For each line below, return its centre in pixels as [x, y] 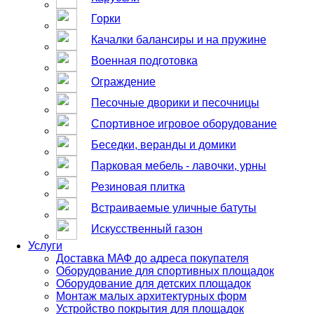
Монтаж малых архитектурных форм [151, 296]
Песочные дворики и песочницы [175, 103]
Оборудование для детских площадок [153, 284]
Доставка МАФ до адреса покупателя [152, 258]
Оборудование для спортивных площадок [165, 271]
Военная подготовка [144, 61]
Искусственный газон [147, 229]
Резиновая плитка [138, 187]
